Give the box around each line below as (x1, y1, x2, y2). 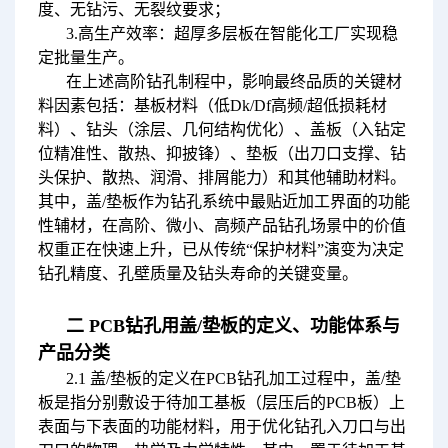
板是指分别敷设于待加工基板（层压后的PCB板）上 (37, 393, 405, 411)
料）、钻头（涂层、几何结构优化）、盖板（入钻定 (37, 120, 406, 138)
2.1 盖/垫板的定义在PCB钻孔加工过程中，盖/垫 (65, 369, 401, 387)
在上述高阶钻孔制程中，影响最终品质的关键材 (65, 72, 402, 90)
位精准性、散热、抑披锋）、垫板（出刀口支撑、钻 (37, 144, 406, 162)
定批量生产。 (37, 48, 134, 66)
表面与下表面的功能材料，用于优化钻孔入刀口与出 (37, 417, 406, 435)
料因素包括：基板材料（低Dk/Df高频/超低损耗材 (37, 96, 387, 114)
